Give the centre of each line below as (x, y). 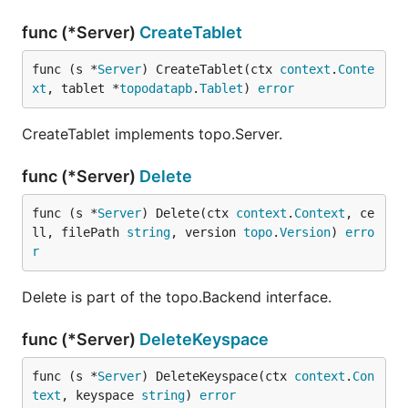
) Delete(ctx (189, 213)
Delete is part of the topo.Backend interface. (177, 297)
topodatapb (156, 88)
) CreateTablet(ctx (210, 69)
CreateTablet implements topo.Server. (152, 134)
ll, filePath (79, 232)
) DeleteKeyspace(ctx (218, 376)
